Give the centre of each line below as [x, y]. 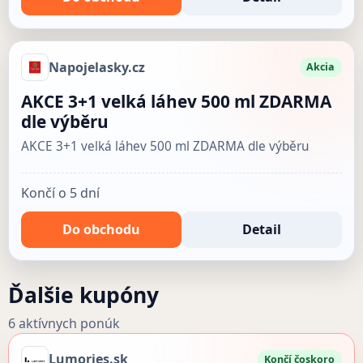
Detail [262, 229]
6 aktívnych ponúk [64, 323]
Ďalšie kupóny [83, 295]
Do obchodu [101, 229]
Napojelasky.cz [96, 67]
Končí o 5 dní [60, 192]
